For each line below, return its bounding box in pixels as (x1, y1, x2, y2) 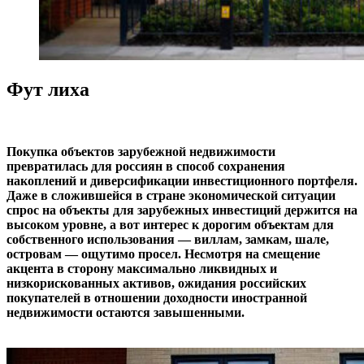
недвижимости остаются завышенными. (6, 305, 245, 320)
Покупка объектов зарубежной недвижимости (6, 145, 275, 159)
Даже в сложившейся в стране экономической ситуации (6, 188, 336, 203)
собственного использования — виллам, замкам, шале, (6, 232, 329, 247)
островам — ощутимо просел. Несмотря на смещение (6, 247, 320, 262)
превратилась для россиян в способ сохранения (6, 159, 285, 174)
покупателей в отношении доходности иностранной (6, 291, 307, 305)
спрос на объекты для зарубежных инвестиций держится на (6, 203, 357, 218)
